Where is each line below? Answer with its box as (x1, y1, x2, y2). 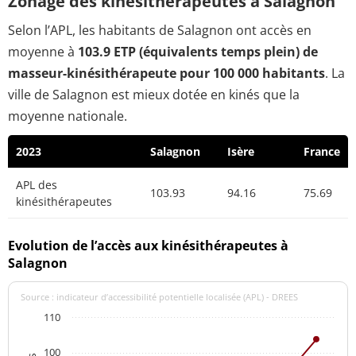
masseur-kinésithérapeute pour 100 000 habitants (8, 64, 325, 83)
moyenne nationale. (8, 107, 127, 126)
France (304, 144, 340, 160)
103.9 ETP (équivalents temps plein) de (78, 43, 318, 61)
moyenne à (8, 43, 78, 61)
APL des (16, 177, 57, 193)
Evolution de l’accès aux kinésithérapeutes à (8, 236, 288, 254)
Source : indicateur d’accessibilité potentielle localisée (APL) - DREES (21, 291, 298, 303)
